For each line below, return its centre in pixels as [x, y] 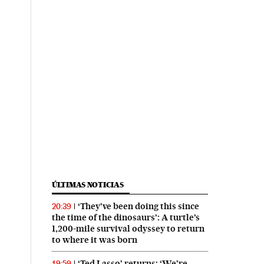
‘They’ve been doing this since [138, 206]
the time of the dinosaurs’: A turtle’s [126, 217]
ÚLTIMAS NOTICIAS [88, 185]
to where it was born [94, 240]
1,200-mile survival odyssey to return [128, 229]
